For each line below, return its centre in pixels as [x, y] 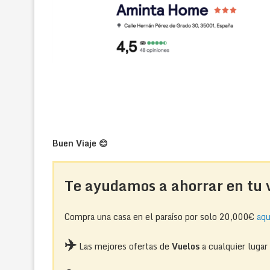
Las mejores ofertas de [124, 246]
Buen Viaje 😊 [80, 143]
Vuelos [185, 246]
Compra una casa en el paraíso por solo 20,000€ [160, 217]
